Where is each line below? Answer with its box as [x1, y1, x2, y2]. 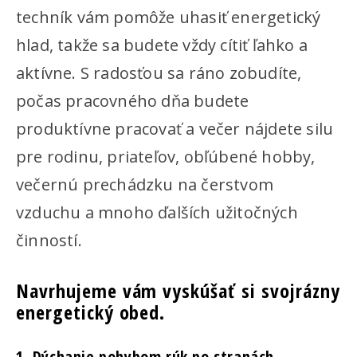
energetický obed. [16, 299, 166, 325]
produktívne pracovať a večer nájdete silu [16, 118, 334, 139]
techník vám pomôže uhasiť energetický [16, 6, 321, 28]
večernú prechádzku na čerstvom [16, 174, 273, 195]
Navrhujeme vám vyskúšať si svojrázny [16, 277, 340, 304]
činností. [16, 229, 82, 251]
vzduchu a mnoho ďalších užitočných [16, 202, 298, 223]
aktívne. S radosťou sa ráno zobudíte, [16, 62, 302, 84]
